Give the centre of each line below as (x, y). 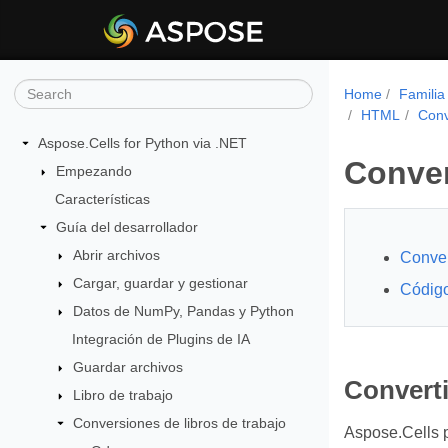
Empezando (93, 171)
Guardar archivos (128, 367)
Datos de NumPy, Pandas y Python (184, 311)
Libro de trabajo (123, 395)
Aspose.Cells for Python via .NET (142, 143)
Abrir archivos (117, 255)
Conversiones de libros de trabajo (180, 423)
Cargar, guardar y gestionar (161, 283)
